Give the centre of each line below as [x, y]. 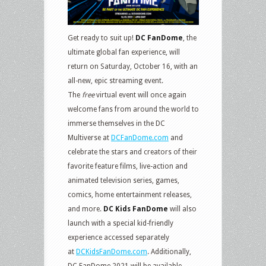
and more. [85, 209]
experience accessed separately [118, 237]
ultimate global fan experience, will [124, 52]
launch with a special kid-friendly [121, 223]
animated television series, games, [123, 180]
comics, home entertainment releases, [130, 194]
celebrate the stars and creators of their [132, 152]
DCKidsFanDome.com [112, 251]
